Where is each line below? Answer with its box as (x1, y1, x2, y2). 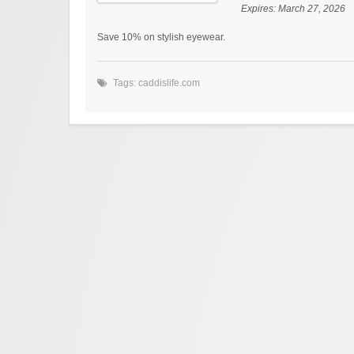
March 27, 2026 (278, 2, 345, 14)
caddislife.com (138, 77, 200, 88)
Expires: (241, 2, 278, 14)
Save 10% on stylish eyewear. (97, 31, 225, 43)
